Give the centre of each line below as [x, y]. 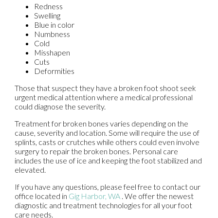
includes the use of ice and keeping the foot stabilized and [108, 160]
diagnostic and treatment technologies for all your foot [103, 205]
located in [51, 196]
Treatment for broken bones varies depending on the [101, 123]
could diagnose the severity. [60, 106]
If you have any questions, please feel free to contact [102, 187]
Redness [48, 6]
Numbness [52, 34]
